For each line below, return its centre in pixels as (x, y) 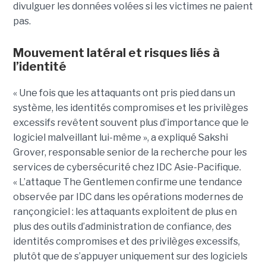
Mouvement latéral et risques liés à (116, 53)
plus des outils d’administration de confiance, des (122, 227)
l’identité (39, 67)
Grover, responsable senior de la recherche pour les (130, 153)
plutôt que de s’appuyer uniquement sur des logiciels (130, 256)
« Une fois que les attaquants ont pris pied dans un (124, 93)
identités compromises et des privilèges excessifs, (126, 242)
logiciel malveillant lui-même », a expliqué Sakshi (120, 138)
